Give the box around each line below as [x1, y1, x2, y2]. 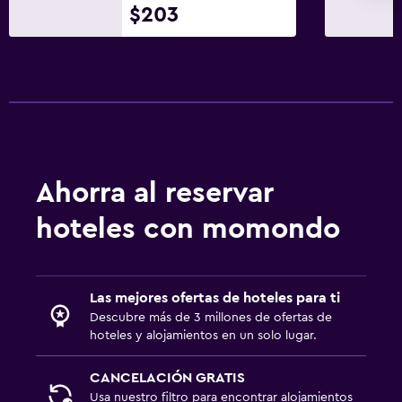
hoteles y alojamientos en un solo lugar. [90, 328, 317, 342]
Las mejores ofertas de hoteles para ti [90, 290, 340, 305]
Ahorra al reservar [36, 178, 274, 207]
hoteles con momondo [36, 214, 340, 243]
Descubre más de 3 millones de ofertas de [90, 310, 332, 324]
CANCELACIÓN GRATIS [90, 370, 245, 385]
